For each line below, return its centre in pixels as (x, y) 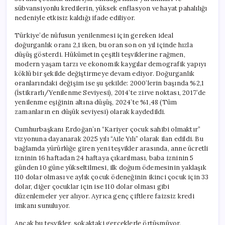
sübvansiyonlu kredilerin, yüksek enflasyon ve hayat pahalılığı (111, 8)
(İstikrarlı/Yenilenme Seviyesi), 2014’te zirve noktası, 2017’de (110, 92)
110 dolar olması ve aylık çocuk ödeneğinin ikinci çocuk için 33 (112, 177)
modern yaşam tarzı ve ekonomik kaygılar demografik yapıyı (110, 64)
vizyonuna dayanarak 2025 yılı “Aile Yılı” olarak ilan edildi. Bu (109, 139)
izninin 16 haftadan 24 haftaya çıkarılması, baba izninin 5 (104, 158)
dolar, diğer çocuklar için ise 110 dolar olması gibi (92, 186)
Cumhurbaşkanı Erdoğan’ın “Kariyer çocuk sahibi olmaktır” (108, 129)
